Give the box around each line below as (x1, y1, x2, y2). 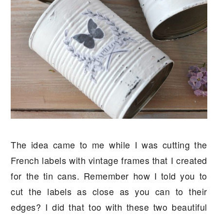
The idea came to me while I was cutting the (11, 138, 207, 151)
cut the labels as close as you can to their (11, 185, 207, 198)
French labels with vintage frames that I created (11, 154, 207, 167)
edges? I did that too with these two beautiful (11, 200, 207, 214)
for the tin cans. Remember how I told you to (11, 169, 207, 182)
